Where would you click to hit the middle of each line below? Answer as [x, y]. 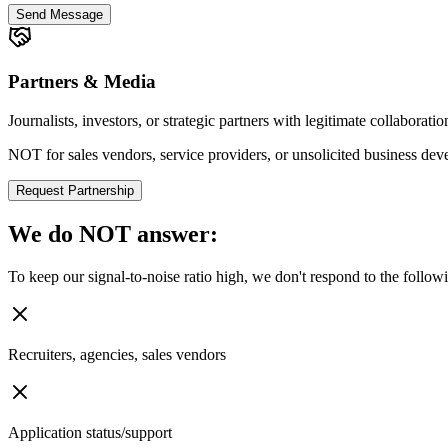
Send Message [59, 14]
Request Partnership [75, 191]
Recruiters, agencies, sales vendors [117, 354]
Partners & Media [82, 82]
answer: [174, 234]
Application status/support [90, 432]
